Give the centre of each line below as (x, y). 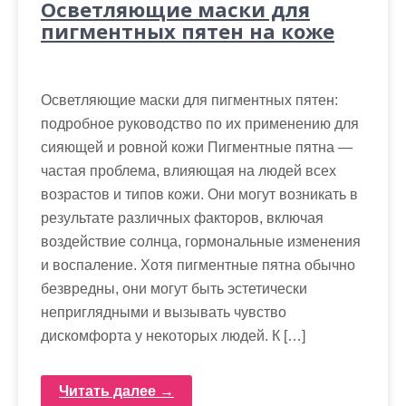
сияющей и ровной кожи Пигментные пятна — (197, 147)
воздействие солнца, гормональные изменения (201, 241)
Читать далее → (116, 391)
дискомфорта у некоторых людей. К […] (173, 335)
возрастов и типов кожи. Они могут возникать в (199, 194)
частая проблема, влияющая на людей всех (188, 170)
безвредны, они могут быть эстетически (174, 288)
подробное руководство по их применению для (200, 123)
